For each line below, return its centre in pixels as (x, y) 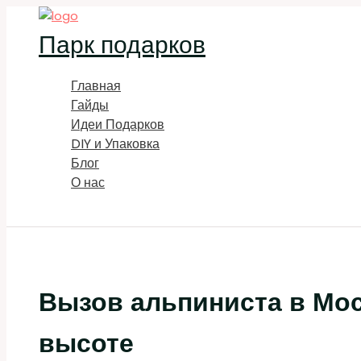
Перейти (29, 15)
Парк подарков (122, 45)
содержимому (44, 54)
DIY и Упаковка (115, 144)
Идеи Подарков (118, 124)
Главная (96, 86)
